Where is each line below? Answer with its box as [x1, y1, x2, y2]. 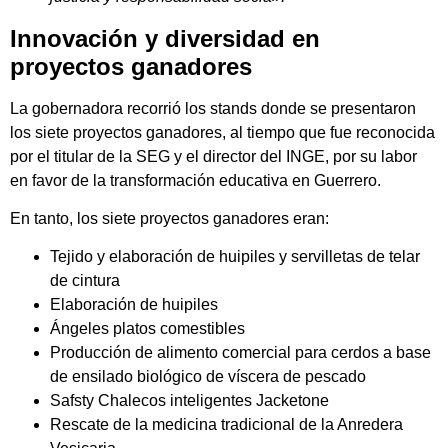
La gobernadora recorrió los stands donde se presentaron [10, 99, 416, 117]
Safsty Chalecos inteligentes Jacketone [50, 392, 329, 410]
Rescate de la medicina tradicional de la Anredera [50, 416, 403, 434]
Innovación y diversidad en [10, 24, 320, 52]
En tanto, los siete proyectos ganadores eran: [10, 210, 329, 228]
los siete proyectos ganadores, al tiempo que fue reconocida [10, 123, 435, 141]
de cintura [50, 272, 120, 290]
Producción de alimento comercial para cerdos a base [50, 344, 431, 362]
